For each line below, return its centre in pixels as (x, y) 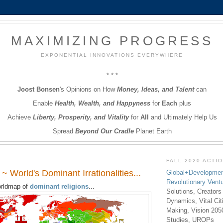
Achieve (20, 117)
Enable (44, 103)
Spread (64, 131)
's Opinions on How (88, 89)
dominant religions (59, 187)
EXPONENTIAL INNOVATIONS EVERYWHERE (112, 55)
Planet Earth (153, 131)
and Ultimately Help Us (183, 117)
